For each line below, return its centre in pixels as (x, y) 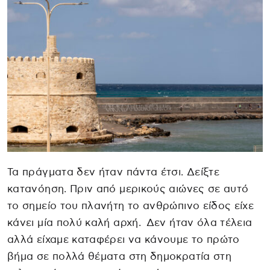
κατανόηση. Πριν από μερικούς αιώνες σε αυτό (128, 189)
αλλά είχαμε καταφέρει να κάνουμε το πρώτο (124, 239)
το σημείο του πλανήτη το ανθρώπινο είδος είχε (131, 206)
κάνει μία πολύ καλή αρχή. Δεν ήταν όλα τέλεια (130, 222)
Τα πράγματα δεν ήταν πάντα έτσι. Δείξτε (114, 172)
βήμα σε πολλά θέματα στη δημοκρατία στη (120, 256)
